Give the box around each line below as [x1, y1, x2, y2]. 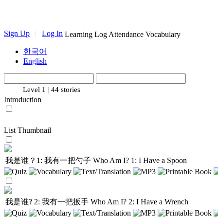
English [23, 57, 47, 65]
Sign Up [4, 29, 30, 37]
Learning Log [65, 30, 107, 38]
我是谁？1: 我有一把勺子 [5, 156, 93, 164]
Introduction [4, 95, 41, 104]
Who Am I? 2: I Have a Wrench [91, 198, 188, 206]
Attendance [109, 30, 144, 38]
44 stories [51, 86, 80, 93]
